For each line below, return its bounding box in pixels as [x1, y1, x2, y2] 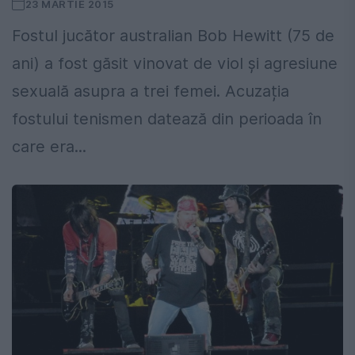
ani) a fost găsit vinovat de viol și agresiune [12, 54, 338, 74]
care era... [12, 137, 86, 157]
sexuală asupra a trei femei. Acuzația [12, 82, 289, 101]
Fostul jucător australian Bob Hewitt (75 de [12, 26, 334, 46]
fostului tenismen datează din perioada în [12, 109, 322, 129]
